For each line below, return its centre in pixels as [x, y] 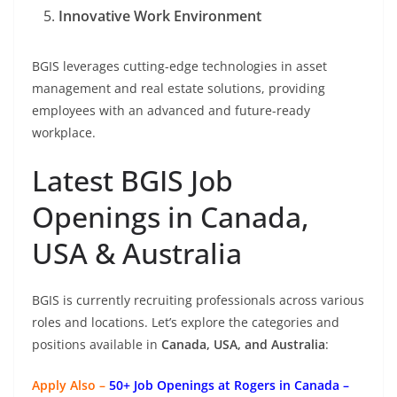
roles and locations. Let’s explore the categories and [186, 323]
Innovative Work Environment [160, 16]
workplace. [64, 133]
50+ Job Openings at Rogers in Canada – [229, 385]
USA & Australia [137, 253]
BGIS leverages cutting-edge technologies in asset [179, 66]
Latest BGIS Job [132, 181]
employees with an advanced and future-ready [171, 111]
